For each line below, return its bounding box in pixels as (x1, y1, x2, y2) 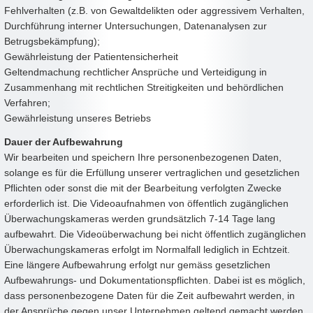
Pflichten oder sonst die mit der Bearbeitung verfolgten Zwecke (4, 182, 282, 194)
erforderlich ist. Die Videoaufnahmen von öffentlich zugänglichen (4, 197, 289, 209)
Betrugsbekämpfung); (4, 35, 100, 47)
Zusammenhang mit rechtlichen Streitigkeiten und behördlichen (4, 81, 284, 93)
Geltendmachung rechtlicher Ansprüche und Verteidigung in (4, 66, 267, 78)
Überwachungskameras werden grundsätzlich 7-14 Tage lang (4, 212, 275, 224)
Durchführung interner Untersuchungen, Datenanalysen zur (4, 20, 267, 31)
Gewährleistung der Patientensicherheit (4, 50, 178, 62)
